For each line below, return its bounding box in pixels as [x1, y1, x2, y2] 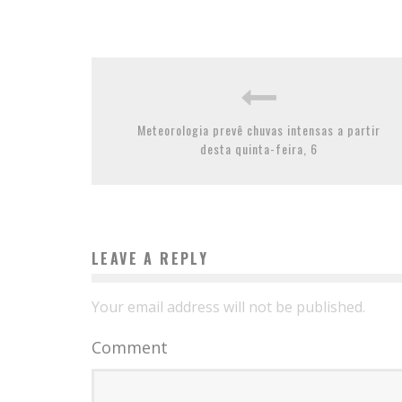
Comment [92, 336, 168, 358]
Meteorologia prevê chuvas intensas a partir [136, 120, 380, 139]
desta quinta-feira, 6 [199, 139, 318, 158]
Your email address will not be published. [92, 297, 365, 317]
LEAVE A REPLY [92, 248, 209, 269]
